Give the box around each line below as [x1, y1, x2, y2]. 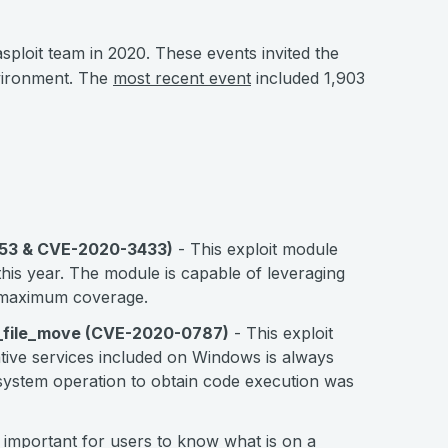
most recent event [113, 68, 251, 88]
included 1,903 [251, 68, 365, 88]
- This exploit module [173, 239, 338, 259]
